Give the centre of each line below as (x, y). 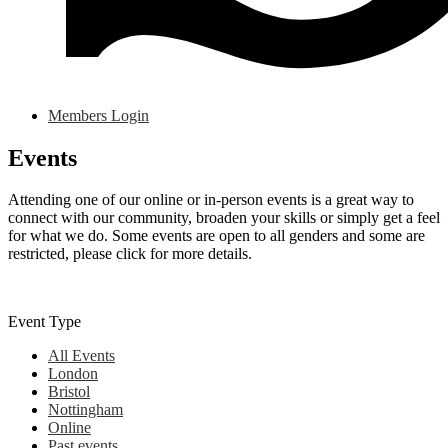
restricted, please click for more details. (130, 254)
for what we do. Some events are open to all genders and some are (216, 236)
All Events (81, 356)
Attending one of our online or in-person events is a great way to (211, 200)
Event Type (44, 322)
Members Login (98, 115)
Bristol (69, 392)
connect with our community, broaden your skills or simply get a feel (224, 218)
